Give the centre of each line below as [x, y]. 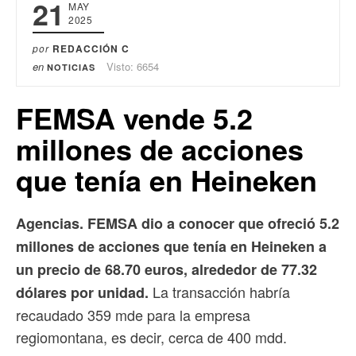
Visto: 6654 [133, 66]
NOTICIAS [71, 67]
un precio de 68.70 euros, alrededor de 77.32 [166, 269]
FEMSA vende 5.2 [134, 117]
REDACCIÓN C [91, 48]
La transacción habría [219, 291]
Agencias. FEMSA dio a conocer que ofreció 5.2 [178, 223]
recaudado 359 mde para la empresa [133, 314]
